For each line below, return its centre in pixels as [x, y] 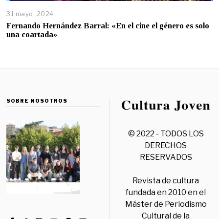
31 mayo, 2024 [30, 13]
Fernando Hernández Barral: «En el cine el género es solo [108, 25]
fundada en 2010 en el [166, 192]
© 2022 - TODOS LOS [166, 133]
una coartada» [32, 34]
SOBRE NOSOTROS [37, 100]
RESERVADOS [166, 157]
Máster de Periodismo [166, 204]
